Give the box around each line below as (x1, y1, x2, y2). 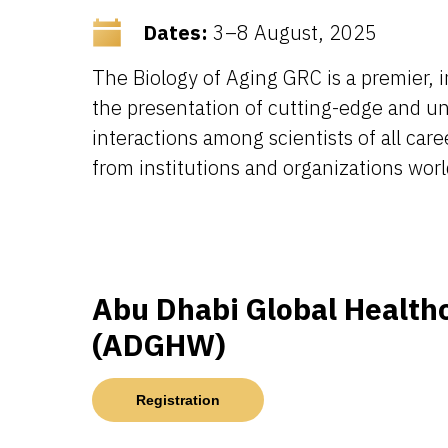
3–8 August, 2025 (208, 19, 377, 46)
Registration (136, 391, 220, 408)
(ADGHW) (92, 325, 226, 364)
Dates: (143, 19, 208, 46)
